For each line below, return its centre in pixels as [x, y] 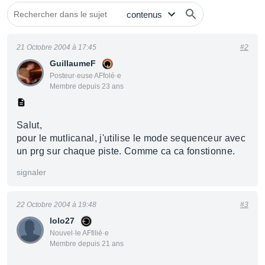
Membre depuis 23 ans [87, 86]
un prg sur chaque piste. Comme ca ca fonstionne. [126, 151]
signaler [31, 172]
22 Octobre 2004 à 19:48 [56, 205]
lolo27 [62, 221]
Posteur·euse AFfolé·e [85, 76]
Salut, [29, 125]
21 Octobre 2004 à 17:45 [56, 47]
